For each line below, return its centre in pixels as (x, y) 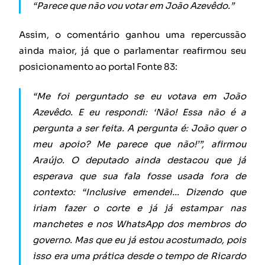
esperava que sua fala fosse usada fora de (139, 176)
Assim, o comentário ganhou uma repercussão (132, 35)
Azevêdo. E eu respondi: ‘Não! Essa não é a (139, 112)
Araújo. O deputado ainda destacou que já (139, 160)
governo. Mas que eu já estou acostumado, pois (139, 240)
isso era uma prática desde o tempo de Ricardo (139, 256)
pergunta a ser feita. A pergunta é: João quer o (139, 128)
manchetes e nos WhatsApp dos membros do (139, 224)
